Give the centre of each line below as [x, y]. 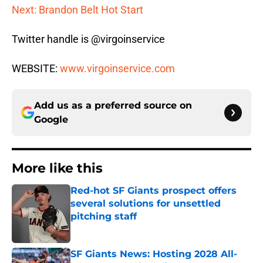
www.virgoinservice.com [117, 69]
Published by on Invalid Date [121, 228]
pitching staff [104, 217]
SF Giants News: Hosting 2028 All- [154, 254]
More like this [57, 168]
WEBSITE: [36, 69]
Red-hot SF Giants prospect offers [154, 191]
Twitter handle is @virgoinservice [88, 39]
